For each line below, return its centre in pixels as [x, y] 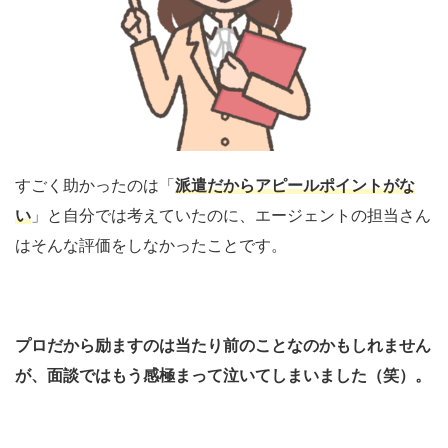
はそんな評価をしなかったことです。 [151, 245]
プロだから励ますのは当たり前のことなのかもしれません [223, 345]
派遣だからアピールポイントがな [295, 185]
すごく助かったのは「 [95, 185]
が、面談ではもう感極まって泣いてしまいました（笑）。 [223, 375]
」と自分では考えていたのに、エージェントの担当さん [231, 215]
